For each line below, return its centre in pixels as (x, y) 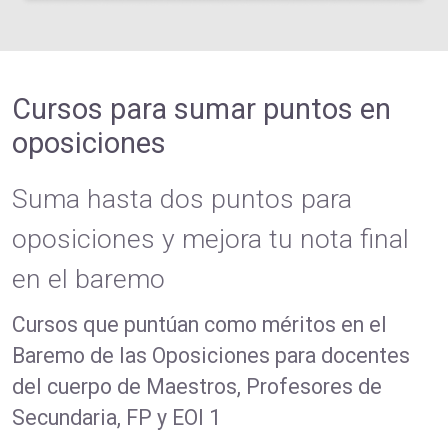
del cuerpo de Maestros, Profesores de (197, 387)
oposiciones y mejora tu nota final (210, 239)
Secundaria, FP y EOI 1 (116, 418)
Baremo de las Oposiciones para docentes (211, 356)
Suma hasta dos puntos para (182, 199)
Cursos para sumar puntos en (201, 109)
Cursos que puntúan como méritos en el (199, 325)
